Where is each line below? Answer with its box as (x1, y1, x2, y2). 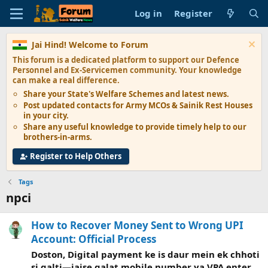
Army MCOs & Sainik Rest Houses (126, 100, 252, 111)
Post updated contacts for (23, 100, 126, 111)
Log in (135, 7, 163, 19)
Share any (23, 121, 64, 132)
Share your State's (23, 89, 96, 99)
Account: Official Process (31, 232, 156, 246)
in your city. (23, 110, 69, 121)
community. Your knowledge (128, 65, 242, 75)
